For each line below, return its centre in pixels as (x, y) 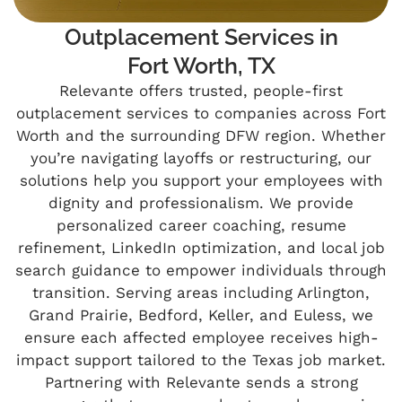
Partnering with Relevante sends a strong (201, 383)
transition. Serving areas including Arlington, (201, 293)
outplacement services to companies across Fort (201, 114)
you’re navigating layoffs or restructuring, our (201, 158)
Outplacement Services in (201, 37)
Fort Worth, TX (201, 66)
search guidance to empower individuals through (201, 271)
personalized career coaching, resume (201, 226)
